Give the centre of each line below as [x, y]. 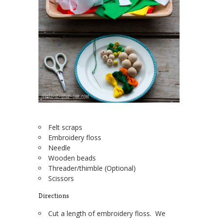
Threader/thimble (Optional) [92, 168]
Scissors [61, 179]
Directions [54, 196]
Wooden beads [72, 158]
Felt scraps [65, 127]
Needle [59, 148]
